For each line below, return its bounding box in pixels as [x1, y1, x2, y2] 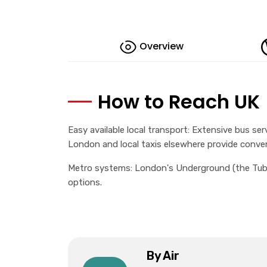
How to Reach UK [98, 88, 260, 115]
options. [68, 177, 102, 188]
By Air [146, 249, 179, 263]
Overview [139, 39, 184, 54]
